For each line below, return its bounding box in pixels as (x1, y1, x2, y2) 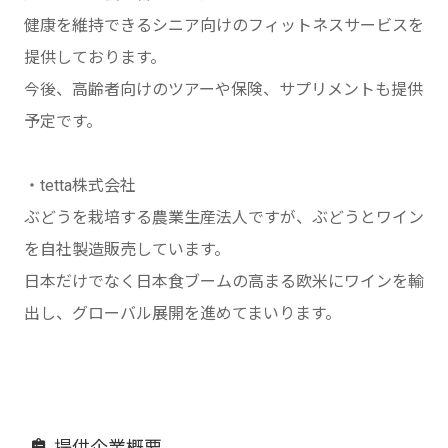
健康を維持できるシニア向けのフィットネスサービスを (24, 16, 424, 35)
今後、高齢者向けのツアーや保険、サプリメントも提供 (24, 80, 423, 99)
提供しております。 (24, 48, 166, 67)
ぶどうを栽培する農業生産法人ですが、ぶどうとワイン (24, 208, 424, 227)
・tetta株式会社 (24, 176, 136, 195)
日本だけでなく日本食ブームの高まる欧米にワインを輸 (24, 272, 424, 291)
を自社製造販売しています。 (24, 240, 230, 259)
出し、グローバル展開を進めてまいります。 (24, 304, 341, 323)
